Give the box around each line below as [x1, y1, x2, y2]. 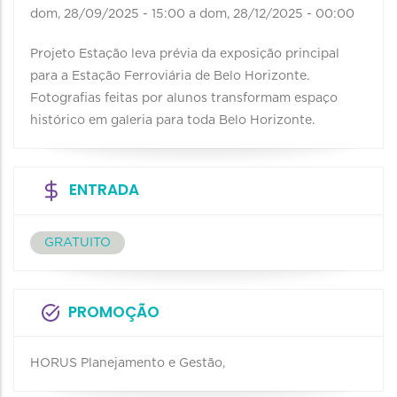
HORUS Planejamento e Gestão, [30, 357, 225, 370]
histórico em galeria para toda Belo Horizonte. [30, 114, 315, 128]
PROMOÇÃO [68, 301, 160, 323]
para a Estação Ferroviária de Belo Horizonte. [30, 70, 309, 83]
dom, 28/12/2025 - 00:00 [199, 8, 354, 21]
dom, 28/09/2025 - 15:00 [30, 8, 185, 21]
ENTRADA [69, 179, 139, 201]
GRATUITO [44, 237, 111, 250]
